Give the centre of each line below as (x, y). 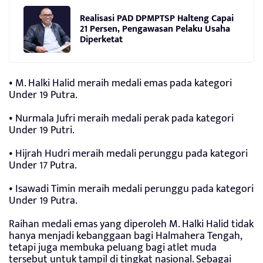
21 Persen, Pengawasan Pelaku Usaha (155, 29)
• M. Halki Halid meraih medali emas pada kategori (120, 84)
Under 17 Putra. (43, 166)
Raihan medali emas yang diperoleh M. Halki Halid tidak (131, 225)
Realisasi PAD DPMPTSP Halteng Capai (157, 18)
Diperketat (101, 39)
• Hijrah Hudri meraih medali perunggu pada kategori (128, 154)
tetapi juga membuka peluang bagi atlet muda (113, 248)
